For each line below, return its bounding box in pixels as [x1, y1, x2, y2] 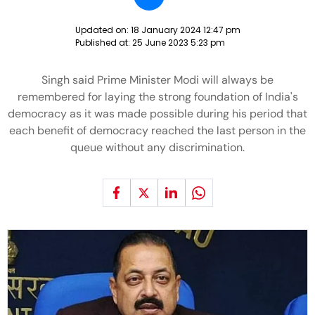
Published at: [75, 37, 132, 49]
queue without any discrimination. [70, 140, 245, 155]
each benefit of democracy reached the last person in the [9, 123, 306, 138]
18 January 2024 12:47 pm [130, 24, 240, 36]
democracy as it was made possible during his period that [8, 106, 307, 121]
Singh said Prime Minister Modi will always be [41, 72, 274, 87]
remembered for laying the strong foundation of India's [17, 89, 298, 104]
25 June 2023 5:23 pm [131, 37, 225, 49]
